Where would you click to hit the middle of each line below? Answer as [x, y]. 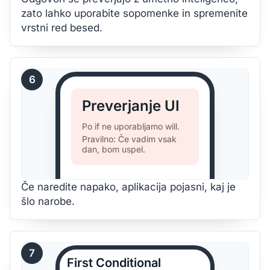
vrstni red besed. [62, 28]
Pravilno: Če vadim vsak [129, 139]
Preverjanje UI [131, 106]
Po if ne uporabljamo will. [131, 126]
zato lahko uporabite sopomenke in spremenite [134, 13]
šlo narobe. [48, 201]
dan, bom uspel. [114, 149]
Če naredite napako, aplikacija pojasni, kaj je [128, 187]
